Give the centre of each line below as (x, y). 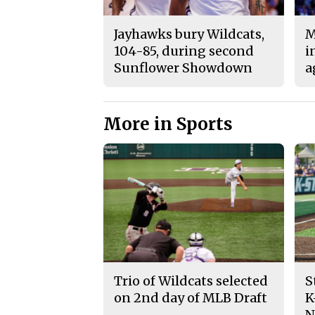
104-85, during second (184, 51)
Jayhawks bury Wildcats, (189, 34)
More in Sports (168, 124)
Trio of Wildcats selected (191, 281)
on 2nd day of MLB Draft (191, 298)
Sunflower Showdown (183, 67)
